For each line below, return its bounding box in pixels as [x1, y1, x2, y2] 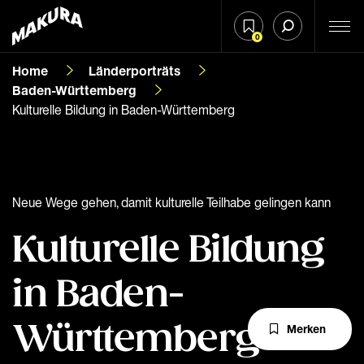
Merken [287, 322, 326, 336]
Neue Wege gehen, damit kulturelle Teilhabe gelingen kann [12, 194, 331, 210]
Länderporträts [89, 63, 180, 79]
